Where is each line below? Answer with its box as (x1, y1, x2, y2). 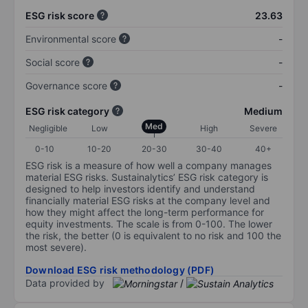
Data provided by (25, 276, 104, 289)
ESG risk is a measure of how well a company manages (25, 159, 272, 171)
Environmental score (25, 32, 116, 45)
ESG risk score (25, 9, 94, 21)
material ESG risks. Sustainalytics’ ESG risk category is (25, 170, 268, 183)
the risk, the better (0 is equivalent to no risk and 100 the (25, 229, 281, 241)
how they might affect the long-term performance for (25, 206, 264, 218)
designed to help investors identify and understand (25, 182, 255, 195)
